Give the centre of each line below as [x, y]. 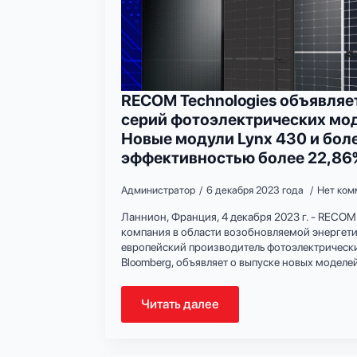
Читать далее [180, 304]
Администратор [158, 190]
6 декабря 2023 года [256, 190]
